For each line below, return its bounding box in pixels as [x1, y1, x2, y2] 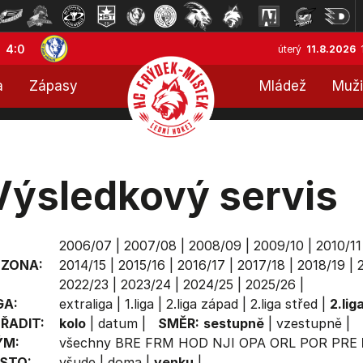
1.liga [124, 296, 154, 312]
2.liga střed [250, 296, 318, 312]
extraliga [58, 296, 113, 312]
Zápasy [29, 78, 78, 94]
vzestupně [275, 315, 342, 331]
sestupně [203, 315, 264, 331]
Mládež [259, 78, 306, 94]
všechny [58, 335, 111, 351]
